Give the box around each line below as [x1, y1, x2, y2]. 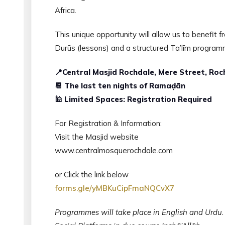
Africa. [55, 5, 76, 15]
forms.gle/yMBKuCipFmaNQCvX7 [55, 183, 174, 193]
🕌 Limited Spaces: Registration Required [55, 94, 212, 104]
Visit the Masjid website [55, 132, 139, 142]
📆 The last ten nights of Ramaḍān [55, 80, 185, 90]
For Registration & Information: [55, 118, 162, 128]
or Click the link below [55, 169, 129, 179]
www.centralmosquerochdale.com [55, 145, 173, 155]
